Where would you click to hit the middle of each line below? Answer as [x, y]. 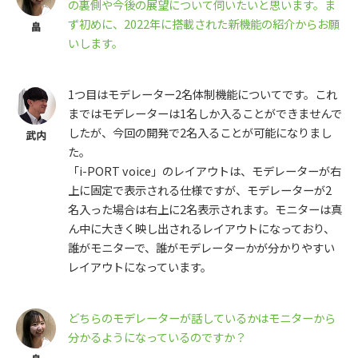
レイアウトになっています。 [140, 267]
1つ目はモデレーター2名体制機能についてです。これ [203, 94]
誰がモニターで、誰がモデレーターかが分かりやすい [201, 248]
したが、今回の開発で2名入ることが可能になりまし [200, 133]
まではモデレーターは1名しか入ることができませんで [205, 113]
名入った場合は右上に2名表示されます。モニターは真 [205, 209]
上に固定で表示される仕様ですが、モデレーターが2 [200, 190]
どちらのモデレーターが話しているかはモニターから [202, 318]
